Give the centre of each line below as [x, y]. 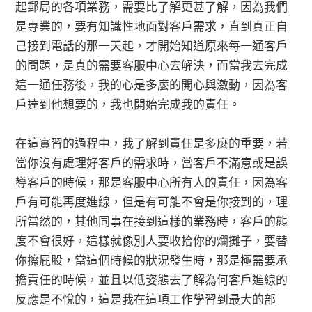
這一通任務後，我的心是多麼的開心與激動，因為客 [152, 84]
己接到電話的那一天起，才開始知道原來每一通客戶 [152, 45]
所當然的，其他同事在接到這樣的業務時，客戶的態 [152, 220]
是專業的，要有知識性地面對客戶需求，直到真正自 [152, 25]
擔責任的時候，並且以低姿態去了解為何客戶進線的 [152, 279]
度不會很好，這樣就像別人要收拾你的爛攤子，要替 [152, 240]
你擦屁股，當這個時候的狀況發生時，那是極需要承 [152, 259]
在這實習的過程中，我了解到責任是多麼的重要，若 [152, 142]
